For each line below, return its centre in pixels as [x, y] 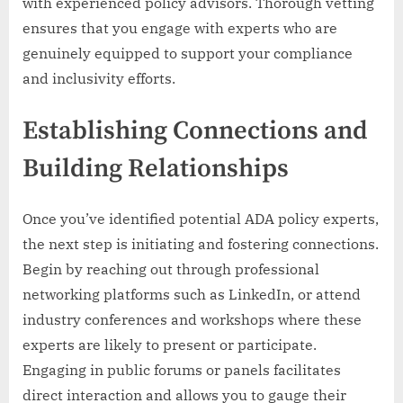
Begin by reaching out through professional [171, 269]
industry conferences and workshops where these [192, 320]
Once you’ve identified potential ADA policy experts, [201, 219]
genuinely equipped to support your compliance [188, 53]
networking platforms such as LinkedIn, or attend [192, 295]
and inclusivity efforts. [99, 78]
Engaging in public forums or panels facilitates [182, 370]
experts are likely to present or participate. [170, 345]
